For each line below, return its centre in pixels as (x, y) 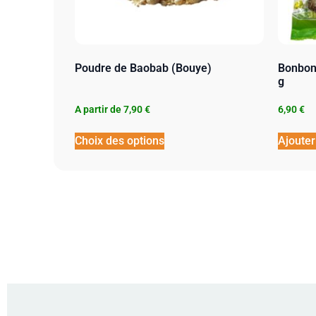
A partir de (98, 109)
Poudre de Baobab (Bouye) (144, 68)
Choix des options (120, 140)
